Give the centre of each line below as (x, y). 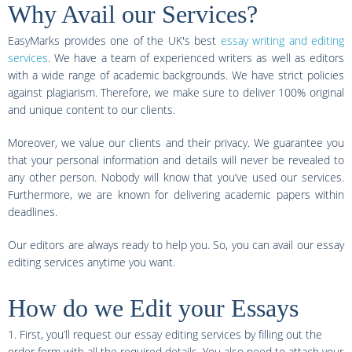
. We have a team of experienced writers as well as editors (196, 58)
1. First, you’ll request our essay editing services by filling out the (165, 334)
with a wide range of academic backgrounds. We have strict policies (176, 75)
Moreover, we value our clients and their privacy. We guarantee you (176, 143)
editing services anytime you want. (92, 262)
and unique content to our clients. (92, 110)
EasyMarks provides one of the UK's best (114, 40)
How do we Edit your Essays (153, 308)
